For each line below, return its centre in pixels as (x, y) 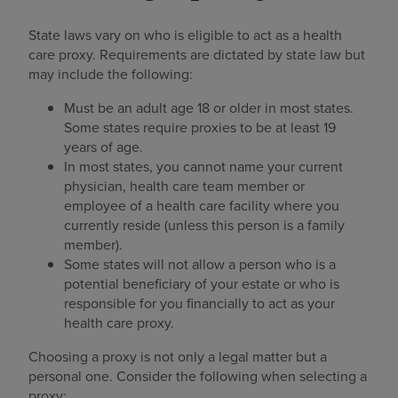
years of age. (103, 147)
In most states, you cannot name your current (203, 167)
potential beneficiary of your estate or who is (202, 284)
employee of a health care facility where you (202, 206)
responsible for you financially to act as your (199, 304)
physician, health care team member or (184, 187)
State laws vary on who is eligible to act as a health (185, 36)
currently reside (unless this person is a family (204, 226)
